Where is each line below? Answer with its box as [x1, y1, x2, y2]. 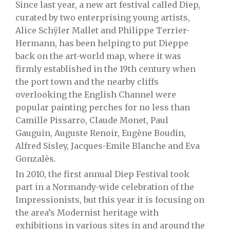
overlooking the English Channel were [15, 89, 176, 100]
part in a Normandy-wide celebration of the [15, 181, 194, 192]
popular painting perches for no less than [15, 102, 190, 112]
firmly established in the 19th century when [15, 63, 196, 74]
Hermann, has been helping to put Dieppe [15, 37, 188, 48]
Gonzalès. [15, 153, 56, 164]
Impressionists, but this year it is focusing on [15, 194, 204, 205]
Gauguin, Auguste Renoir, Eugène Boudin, [15, 127, 186, 138]
